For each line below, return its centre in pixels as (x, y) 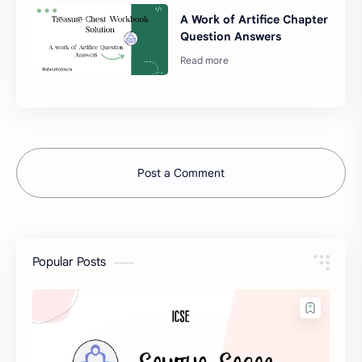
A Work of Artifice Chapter (255, 19)
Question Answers (231, 36)
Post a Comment (181, 173)
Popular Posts (69, 262)
